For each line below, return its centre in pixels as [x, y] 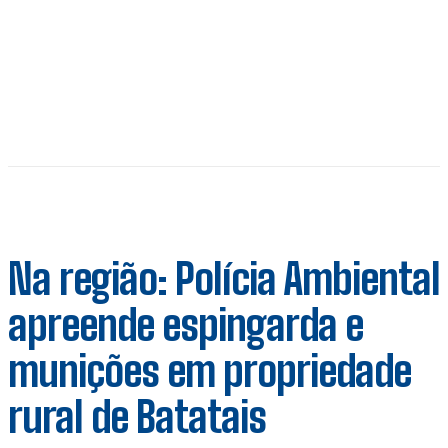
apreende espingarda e [185, 324]
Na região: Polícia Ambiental [224, 278]
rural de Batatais [137, 416]
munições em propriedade [209, 370]
